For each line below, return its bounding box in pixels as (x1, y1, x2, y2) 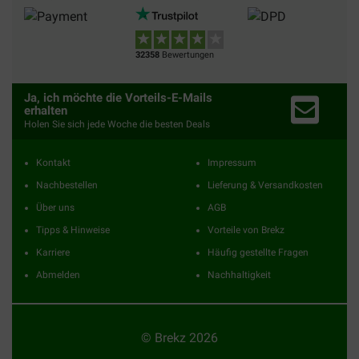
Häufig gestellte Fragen (208, 247, 309, 259)
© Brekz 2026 (141, 330, 218, 346)
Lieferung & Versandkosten (208, 179, 323, 192)
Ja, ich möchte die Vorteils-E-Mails (24, 91, 212, 106)
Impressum (208, 157, 256, 169)
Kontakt (36, 157, 71, 169)
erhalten (24, 103, 67, 119)
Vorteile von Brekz (208, 224, 284, 236)
